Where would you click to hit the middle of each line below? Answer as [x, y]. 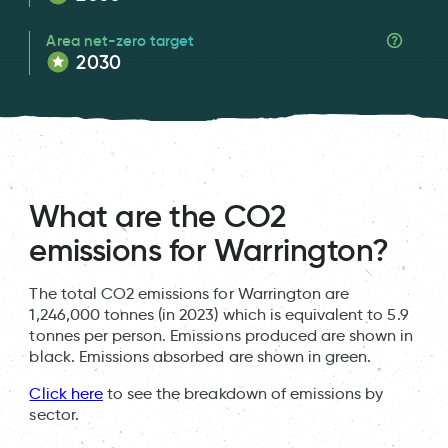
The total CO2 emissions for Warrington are [189, 294]
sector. [54, 415]
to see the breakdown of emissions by [243, 394]
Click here [66, 394]
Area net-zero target [120, 40]
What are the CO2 [157, 216]
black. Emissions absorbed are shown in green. [200, 357]
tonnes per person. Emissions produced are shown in [221, 336]
